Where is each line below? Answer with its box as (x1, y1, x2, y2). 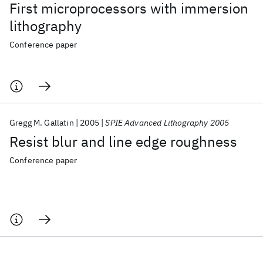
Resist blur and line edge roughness (9, 132, 237, 151)
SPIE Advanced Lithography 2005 (105, 117, 230, 128)
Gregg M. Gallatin (9, 117, 74, 128)
